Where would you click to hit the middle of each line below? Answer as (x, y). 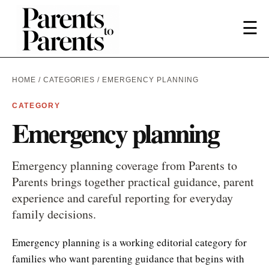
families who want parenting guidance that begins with (128, 258)
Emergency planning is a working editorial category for (129, 242)
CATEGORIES (69, 80)
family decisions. (54, 214)
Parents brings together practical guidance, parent (133, 181)
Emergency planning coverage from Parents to (125, 165)
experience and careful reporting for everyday (122, 198)
